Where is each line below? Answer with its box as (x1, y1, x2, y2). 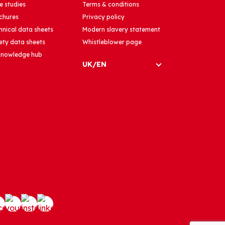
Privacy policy (82, 13, 125, 21)
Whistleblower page (82, 38, 142, 46)
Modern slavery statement (82, 26, 160, 34)
